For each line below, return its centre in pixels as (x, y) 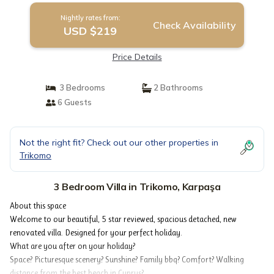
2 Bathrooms (177, 87)
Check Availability (194, 25)
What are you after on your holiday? (72, 246)
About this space (38, 206)
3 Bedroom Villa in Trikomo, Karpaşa (137, 187)
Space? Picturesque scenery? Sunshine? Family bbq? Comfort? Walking (127, 259)
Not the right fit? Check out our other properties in (119, 143)
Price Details (137, 57)
